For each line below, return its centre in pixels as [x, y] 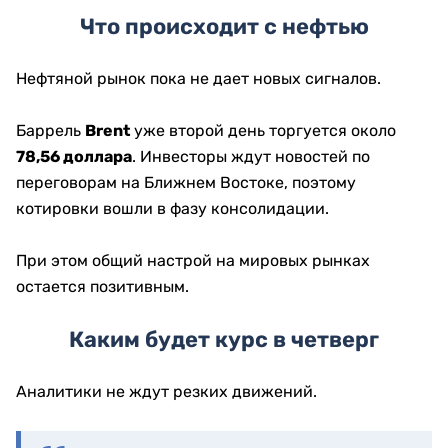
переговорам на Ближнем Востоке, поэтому [186, 183]
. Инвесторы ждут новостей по [251, 157]
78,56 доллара [74, 157]
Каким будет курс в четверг [224, 340]
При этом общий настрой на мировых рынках [193, 261]
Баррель [50, 131]
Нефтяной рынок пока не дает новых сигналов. [198, 79]
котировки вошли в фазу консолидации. [172, 209]
